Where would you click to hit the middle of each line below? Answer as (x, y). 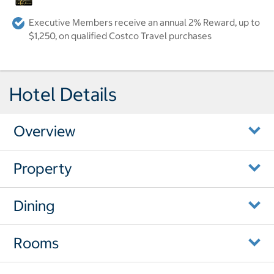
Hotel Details (63, 94)
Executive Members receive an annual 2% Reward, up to (144, 22)
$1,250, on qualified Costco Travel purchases (120, 35)
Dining (34, 205)
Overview (45, 131)
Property (43, 168)
